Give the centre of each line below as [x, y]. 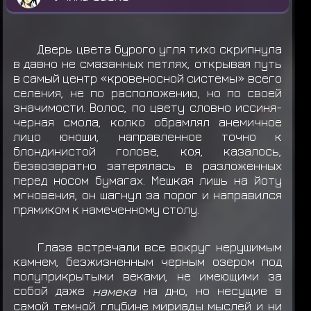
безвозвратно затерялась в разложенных [148, 166]
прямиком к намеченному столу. [106, 210]
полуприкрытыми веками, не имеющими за [148, 276]
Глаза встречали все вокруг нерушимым [160, 246]
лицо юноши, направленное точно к [148, 137]
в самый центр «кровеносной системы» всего [148, 78]
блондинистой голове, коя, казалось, [148, 151]
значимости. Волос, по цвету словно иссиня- [148, 108]
